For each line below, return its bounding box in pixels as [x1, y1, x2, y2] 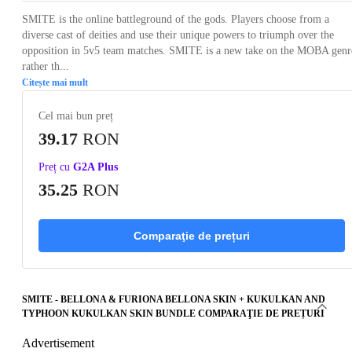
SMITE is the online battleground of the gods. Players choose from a [22, 13, 329, 26]
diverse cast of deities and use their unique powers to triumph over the [22, 29, 334, 42]
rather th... [22, 60, 69, 73]
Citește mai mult [22, 77, 88, 89]
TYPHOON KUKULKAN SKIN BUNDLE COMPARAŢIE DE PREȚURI [22, 308, 324, 320]
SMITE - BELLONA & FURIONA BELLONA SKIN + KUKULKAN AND [22, 294, 325, 306]
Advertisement [22, 336, 94, 350]
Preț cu [38, 161, 70, 174]
